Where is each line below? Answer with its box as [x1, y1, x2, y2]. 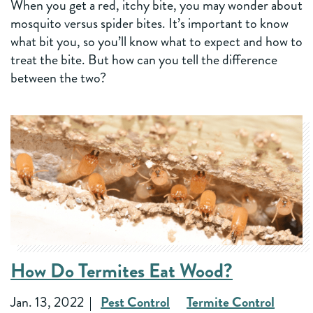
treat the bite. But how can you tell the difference [10, 49, 277, 70]
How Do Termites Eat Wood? [10, 256, 233, 285]
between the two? [10, 67, 106, 88]
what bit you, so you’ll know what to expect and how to [10, 31, 303, 52]
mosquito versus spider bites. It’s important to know [10, 13, 289, 34]
